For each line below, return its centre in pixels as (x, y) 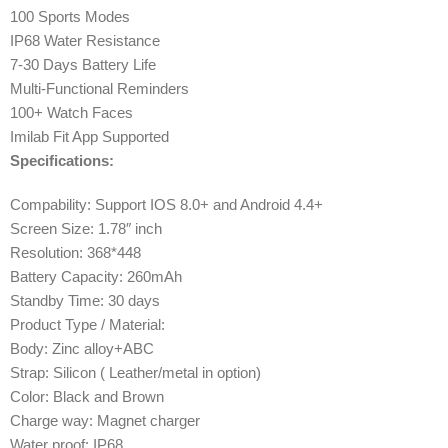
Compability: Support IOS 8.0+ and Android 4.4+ (166, 204)
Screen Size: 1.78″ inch (86, 228)
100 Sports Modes (70, 16)
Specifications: (64, 160)
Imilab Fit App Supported (89, 136)
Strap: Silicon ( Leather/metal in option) (135, 372)
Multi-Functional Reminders (99, 88)
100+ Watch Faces (71, 112)
